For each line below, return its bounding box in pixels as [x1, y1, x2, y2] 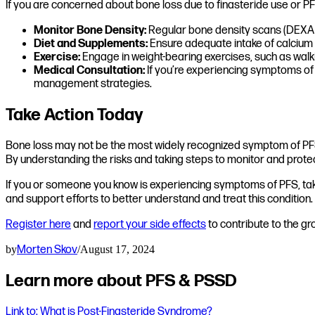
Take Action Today [6, 105, 143, 126]
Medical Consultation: [34, 64, 145, 78]
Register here [6, 218, 71, 232]
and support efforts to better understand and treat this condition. [6, 193, 313, 207]
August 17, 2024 [80, 243, 155, 256]
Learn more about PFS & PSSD [6, 270, 237, 291]
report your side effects [94, 218, 206, 232]
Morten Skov [17, 243, 77, 257]
